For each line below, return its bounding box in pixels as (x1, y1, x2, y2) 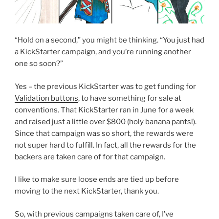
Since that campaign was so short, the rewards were (15, 129, 194, 138)
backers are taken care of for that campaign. (15, 152, 165, 161)
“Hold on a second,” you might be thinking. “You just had (15, 36, 204, 45)
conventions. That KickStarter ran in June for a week (15, 105, 194, 114)
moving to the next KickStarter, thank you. (15, 187, 159, 196)
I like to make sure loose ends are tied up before (15, 175, 179, 184)
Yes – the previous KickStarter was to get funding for (15, 82, 196, 91)
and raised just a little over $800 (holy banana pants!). (15, 117, 197, 126)
